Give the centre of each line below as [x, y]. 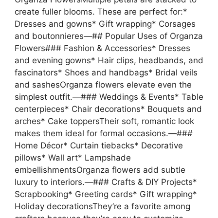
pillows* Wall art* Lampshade [73, 157]
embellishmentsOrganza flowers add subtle [100, 170]
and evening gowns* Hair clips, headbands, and [109, 60]
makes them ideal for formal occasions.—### [104, 133]
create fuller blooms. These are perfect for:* [101, 11]
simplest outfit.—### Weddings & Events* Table [109, 97]
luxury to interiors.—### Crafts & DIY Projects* [106, 182]
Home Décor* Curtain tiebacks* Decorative [99, 145]
